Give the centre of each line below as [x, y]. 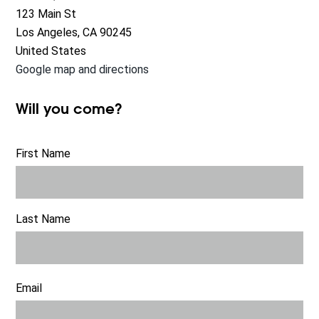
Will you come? [69, 110]
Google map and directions [83, 70]
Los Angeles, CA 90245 [74, 33]
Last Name [43, 219]
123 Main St [46, 14]
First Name [43, 154]
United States [51, 51]
